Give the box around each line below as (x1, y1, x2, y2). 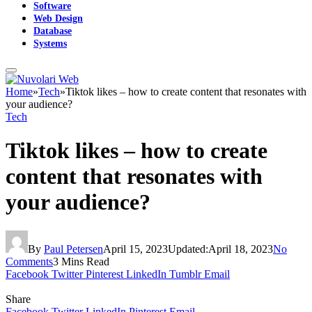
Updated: (168, 242, 208, 255)
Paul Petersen (44, 242, 103, 255)
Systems (33, 38, 67, 49)
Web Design (33, 13, 83, 24)
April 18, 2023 (208, 242, 273, 255)
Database (33, 25, 72, 36)
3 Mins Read (53, 255, 109, 267)
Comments (6, 255, 53, 267)
